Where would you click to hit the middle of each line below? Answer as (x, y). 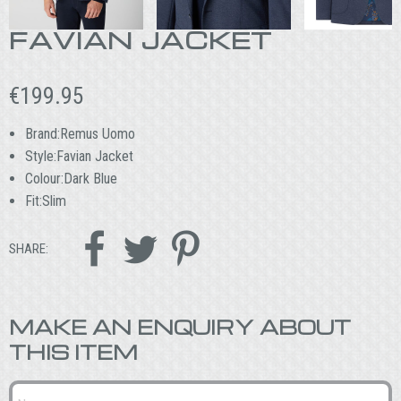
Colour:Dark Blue (71, 178)
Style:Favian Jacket (79, 156)
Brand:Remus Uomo (80, 133)
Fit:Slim (45, 200)
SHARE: (29, 249)
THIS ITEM (73, 352)
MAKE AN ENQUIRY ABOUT (180, 327)
